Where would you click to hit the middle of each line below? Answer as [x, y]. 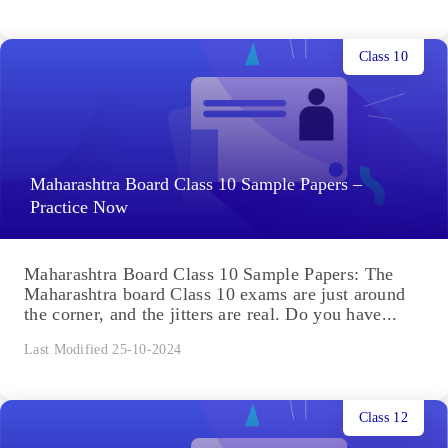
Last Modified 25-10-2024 [103, 350]
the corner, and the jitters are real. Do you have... [211, 314]
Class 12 [383, 417]
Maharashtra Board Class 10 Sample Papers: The [209, 274]
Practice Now [79, 207]
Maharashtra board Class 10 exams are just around [215, 294]
